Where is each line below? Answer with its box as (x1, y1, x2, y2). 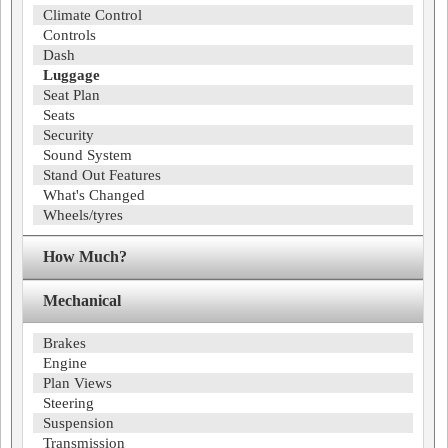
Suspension (43, 415, 114, 431)
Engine (43, 355, 87, 371)
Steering (43, 395, 94, 411)
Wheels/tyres (43, 207, 123, 223)
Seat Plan (43, 87, 100, 103)
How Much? (43, 248, 127, 265)
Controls (43, 27, 96, 43)
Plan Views (43, 375, 112, 391)
